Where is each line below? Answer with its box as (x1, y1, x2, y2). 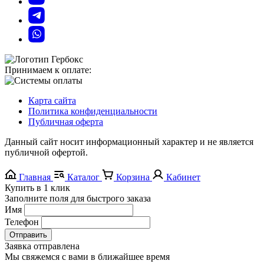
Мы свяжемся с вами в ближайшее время (5, 251, 170, 262)
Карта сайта (28, 95, 76, 105)
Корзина (116, 171, 150, 182)
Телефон (5, 216, 39, 227)
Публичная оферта (28, 116, 103, 127)
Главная (19, 171, 51, 182)
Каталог (67, 171, 100, 182)
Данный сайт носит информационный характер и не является (5, 136, 253, 147)
